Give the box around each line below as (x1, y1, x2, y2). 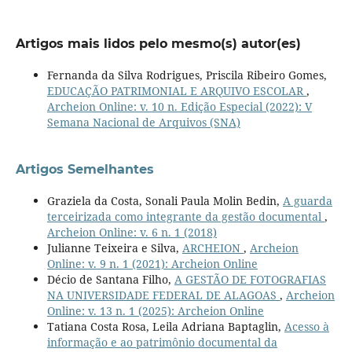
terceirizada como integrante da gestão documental (46, 208, 324, 224)
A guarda (282, 192, 332, 208)
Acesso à (284, 318, 329, 334)
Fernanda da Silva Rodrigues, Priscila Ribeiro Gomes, (46, 67, 327, 82)
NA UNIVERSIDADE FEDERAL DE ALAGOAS (46, 287, 280, 302)
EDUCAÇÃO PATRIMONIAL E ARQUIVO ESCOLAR (46, 82, 306, 98)
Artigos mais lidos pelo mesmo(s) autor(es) (15, 35, 301, 51)
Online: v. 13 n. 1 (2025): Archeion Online (46, 302, 264, 318)
